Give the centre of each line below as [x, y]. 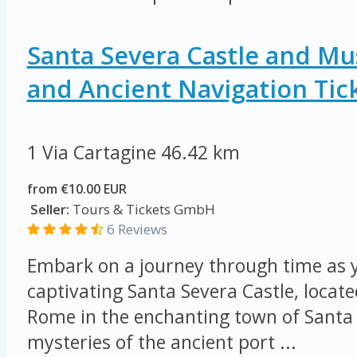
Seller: [48, 210]
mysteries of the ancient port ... [161, 342]
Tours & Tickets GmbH [142, 210]
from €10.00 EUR [76, 189]
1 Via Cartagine [94, 153]
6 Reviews [137, 229]
